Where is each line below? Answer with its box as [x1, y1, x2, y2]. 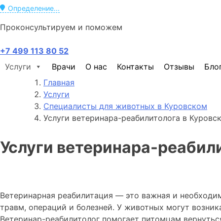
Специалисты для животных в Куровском [43, 101, 207, 111]
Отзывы [164, 61, 194, 72]
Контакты [117, 61, 154, 72]
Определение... [8, 3, 60, 12]
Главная [43, 77, 74, 87]
